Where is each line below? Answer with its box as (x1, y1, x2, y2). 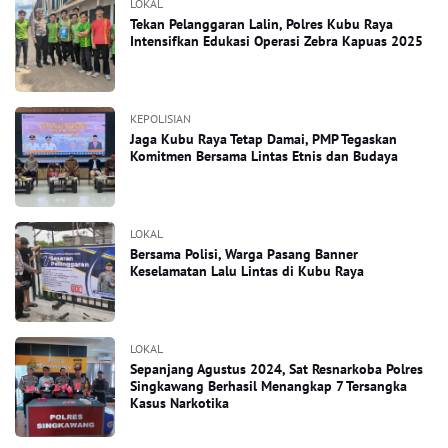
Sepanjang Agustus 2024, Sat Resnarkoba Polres (130, 360, 423, 378)
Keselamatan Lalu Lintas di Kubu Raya (130, 262, 364, 280)
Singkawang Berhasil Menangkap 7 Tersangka (130, 377, 407, 395)
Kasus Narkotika (130, 394, 229, 412)
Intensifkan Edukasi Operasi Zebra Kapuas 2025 (130, 32, 423, 50)
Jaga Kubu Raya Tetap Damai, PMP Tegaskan (130, 130, 397, 148)
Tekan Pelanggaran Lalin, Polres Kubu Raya (130, 15, 393, 33)
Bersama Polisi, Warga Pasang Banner (130, 245, 358, 263)
